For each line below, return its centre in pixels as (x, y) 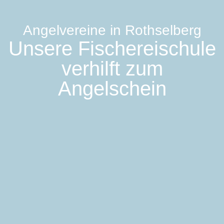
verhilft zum (112, 69)
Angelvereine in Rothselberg (112, 30)
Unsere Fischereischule (112, 49)
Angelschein (112, 89)
